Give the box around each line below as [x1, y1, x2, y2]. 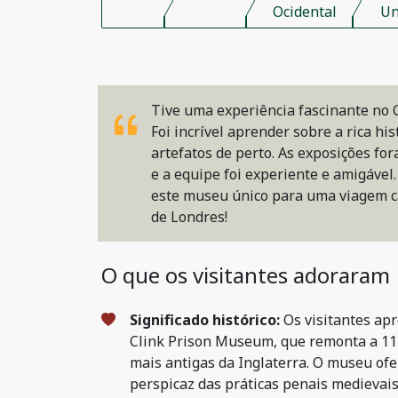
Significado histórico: [130, 310, 280, 330]
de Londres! [151, 207, 227, 227]
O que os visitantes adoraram [101, 260, 390, 290]
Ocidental [272, 2, 337, 21]
